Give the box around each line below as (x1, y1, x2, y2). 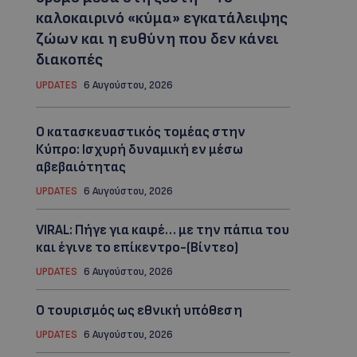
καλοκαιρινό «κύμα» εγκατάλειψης (35, 9, 288, 29)
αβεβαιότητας (35, 159, 126, 176)
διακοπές (35, 50, 103, 70)
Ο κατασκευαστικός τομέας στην (35, 124, 245, 141)
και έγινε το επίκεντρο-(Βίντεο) (35, 240, 238, 257)
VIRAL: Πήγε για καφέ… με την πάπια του (35, 222, 289, 239)
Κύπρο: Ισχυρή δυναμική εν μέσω (35, 142, 243, 159)
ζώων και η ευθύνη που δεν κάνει (35, 29, 279, 49)
